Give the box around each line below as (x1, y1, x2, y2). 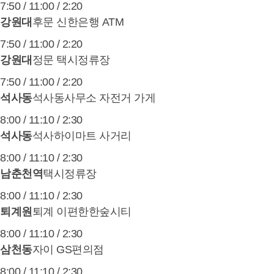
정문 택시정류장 (32, 54, 110, 66)
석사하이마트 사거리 (32, 130, 131, 142)
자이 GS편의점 (32, 243, 104, 256)
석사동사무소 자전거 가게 (32, 92, 155, 104)
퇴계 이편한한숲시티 (32, 206, 131, 218)
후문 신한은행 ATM (32, 16, 124, 28)
